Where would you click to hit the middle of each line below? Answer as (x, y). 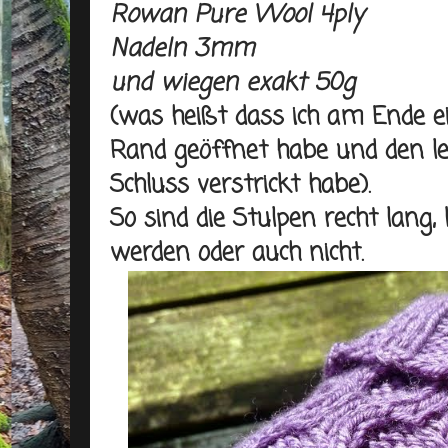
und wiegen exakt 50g (236, 83)
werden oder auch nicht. (237, 253)
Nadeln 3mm (182, 49)
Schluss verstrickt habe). (240, 185)
